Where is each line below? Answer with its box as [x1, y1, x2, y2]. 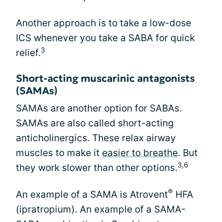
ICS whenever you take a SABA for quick [16, 32, 195, 44]
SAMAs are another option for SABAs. [16, 103, 182, 114]
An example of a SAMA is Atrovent [16, 189, 168, 200]
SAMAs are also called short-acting [16, 117, 174, 129]
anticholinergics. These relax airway [16, 132, 176, 144]
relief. [16, 47, 41, 58]
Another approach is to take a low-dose [16, 17, 191, 29]
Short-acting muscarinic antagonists [16, 72, 195, 85]
